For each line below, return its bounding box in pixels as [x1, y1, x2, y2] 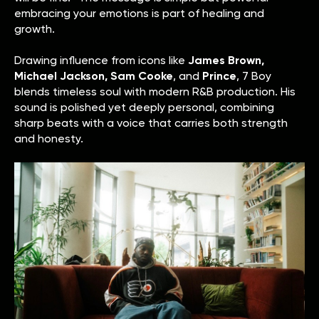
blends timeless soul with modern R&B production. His [14, 84, 296, 98]
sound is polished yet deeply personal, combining [14, 100, 274, 114]
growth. [14, 21, 55, 36]
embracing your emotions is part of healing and [14, 6, 264, 20]
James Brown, [188, 53, 264, 67]
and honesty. [14, 131, 83, 145]
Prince [202, 68, 236, 83]
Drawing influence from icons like [14, 53, 188, 67]
